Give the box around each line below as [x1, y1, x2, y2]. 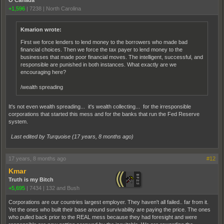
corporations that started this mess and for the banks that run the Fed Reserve [8, 110, 199, 117]
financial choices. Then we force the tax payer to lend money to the [20, 46, 182, 52]
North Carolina [46, 5, 81, 11]
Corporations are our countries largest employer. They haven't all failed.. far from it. [8, 198, 208, 205]
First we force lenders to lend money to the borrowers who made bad [20, 38, 187, 45]
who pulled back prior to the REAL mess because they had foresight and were [8, 213, 197, 220]
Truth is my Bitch [8, 176, 53, 182]
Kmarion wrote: [20, 26, 61, 32]
